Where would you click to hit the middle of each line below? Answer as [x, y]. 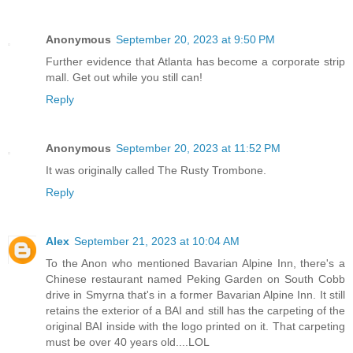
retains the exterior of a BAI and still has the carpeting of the [195, 311]
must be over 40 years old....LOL [128, 342]
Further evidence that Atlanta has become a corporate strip [195, 62]
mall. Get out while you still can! [124, 78]
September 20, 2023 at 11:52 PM [198, 149]
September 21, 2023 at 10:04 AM [157, 242]
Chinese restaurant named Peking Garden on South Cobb [195, 279]
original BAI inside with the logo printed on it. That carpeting [195, 327]
